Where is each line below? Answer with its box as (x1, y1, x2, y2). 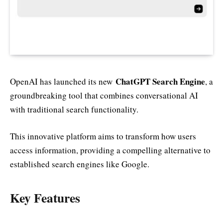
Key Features (10, 188, 80, 208)
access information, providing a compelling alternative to (10, 144, 211, 156)
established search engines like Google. (10, 158, 149, 170)
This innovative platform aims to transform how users (10, 130, 196, 142)
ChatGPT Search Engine (115, 75, 205, 88)
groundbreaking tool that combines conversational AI (10, 89, 198, 101)
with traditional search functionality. (10, 103, 138, 115)
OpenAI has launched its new (10, 75, 115, 87)
